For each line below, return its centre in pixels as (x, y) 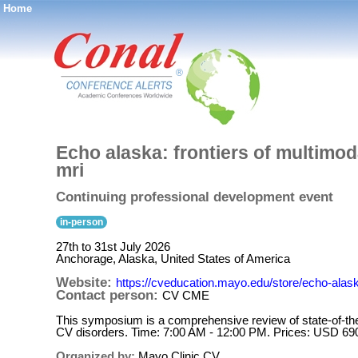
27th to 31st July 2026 (113, 247)
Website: (86, 282)
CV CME (186, 295)
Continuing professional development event (195, 197)
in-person (82, 222)
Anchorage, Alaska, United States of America (173, 259)
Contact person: (109, 295)
